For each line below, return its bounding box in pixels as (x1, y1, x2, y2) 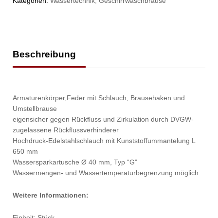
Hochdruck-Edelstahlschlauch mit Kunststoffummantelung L (13, 137, 196, 145)
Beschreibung (13, 49, 76, 60)
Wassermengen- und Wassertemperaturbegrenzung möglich (13, 169, 199, 177)
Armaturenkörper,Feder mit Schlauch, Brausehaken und (13, 94, 185, 102)
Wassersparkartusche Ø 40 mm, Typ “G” (13, 158, 138, 166)
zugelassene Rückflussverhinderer (13, 126, 119, 134)
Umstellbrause (13, 105, 57, 113)
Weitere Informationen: (13, 191, 89, 200)
